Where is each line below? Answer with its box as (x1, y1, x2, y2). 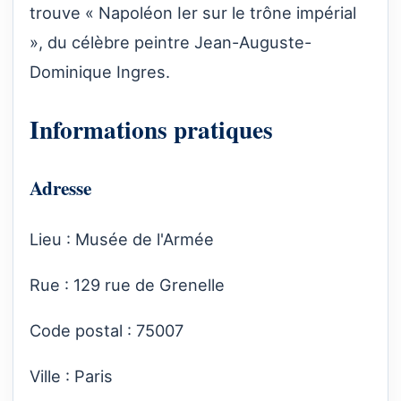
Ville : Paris (30, 366, 113, 387)
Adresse (30, 174, 91, 202)
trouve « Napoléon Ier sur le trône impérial (30, 2, 356, 22)
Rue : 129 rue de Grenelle (30, 274, 225, 294)
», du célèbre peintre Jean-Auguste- (30, 31, 311, 52)
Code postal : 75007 (30, 320, 183, 341)
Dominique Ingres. (30, 61, 170, 81)
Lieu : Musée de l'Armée (30, 228, 214, 249)
